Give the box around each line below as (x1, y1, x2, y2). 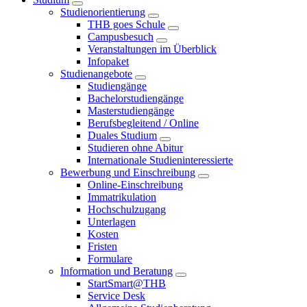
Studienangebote (60, 68, 132, 79)
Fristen (88, 241, 117, 252)
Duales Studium (88, 130, 157, 141)
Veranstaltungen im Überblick (88, 43, 217, 55)
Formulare (88, 253, 132, 265)
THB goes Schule (88, 19, 165, 30)
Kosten (88, 228, 119, 240)
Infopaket (88, 56, 129, 67)
